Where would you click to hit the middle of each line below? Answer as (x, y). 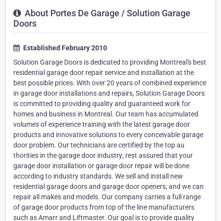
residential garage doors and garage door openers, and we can (109, 187)
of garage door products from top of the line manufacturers (104, 207)
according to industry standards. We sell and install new (98, 176)
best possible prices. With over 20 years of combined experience (110, 83)
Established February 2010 (64, 48)
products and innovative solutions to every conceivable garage (108, 135)
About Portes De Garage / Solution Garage (107, 13)
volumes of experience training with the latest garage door (102, 125)
